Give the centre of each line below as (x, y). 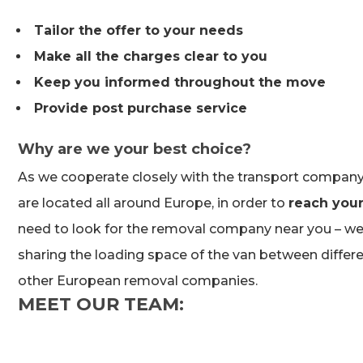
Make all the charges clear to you (151, 56)
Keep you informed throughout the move (180, 82)
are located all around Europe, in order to (153, 203)
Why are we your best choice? (135, 149)
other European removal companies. (138, 281)
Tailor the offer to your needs (139, 30)
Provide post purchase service (141, 108)
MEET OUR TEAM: (101, 304)
